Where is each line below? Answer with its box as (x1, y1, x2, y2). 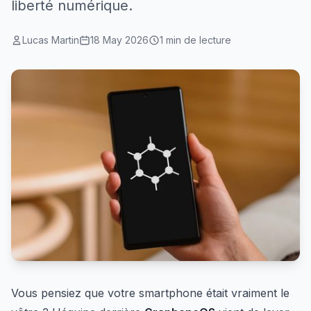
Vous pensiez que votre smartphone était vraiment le (11, 286, 289, 301)
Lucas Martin (22, 34, 79, 46)
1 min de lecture (160, 34, 231, 46)
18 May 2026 (90, 34, 149, 46)
